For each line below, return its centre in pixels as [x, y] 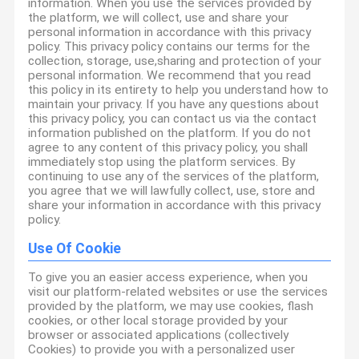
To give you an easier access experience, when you [168, 277]
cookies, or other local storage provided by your [158, 320]
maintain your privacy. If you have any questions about [174, 104]
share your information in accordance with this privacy [175, 205]
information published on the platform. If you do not [170, 133]
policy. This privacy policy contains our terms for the [169, 46]
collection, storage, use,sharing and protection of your [175, 61]
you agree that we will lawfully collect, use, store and [172, 190]
